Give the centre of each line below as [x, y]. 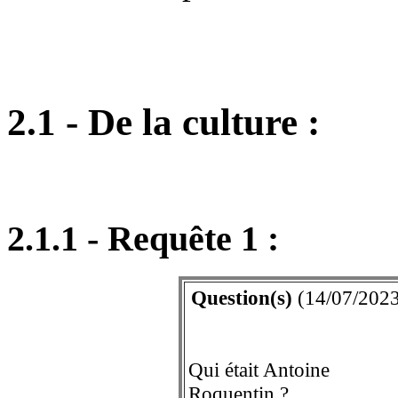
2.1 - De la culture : [163, 122]
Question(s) [241, 297]
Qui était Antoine [259, 369]
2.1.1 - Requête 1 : [143, 239]
